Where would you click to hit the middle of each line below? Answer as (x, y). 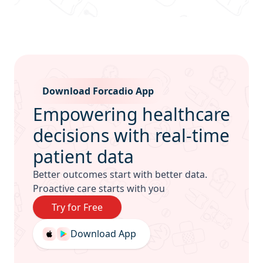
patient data (83, 156)
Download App (103, 234)
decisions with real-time (131, 135)
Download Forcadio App (98, 91)
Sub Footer (57, 84)
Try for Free (77, 207)
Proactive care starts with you (99, 188)
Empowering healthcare (131, 114)
